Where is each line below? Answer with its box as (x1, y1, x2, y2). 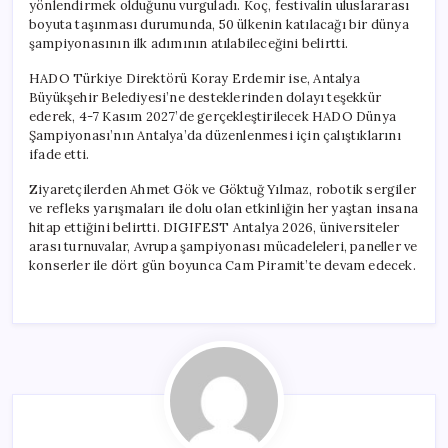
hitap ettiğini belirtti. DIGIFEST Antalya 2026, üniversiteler (29, 218, 400, 236)
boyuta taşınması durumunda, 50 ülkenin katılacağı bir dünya (29, 15, 409, 33)
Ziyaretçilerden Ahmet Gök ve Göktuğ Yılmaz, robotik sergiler (29, 180, 416, 198)
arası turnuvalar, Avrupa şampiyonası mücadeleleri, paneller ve (29, 237, 418, 255)
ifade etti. (29, 145, 90, 163)
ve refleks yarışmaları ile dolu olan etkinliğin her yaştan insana (29, 199, 418, 217)
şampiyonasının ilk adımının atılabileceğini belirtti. (29, 34, 349, 52)
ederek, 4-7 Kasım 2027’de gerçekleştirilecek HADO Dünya (29, 107, 396, 125)
